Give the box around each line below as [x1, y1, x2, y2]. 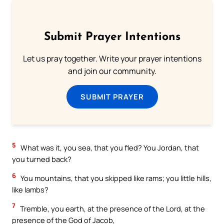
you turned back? [12, 154, 71, 164]
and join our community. [67, 65, 156, 77]
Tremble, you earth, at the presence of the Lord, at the [18, 203, 205, 213]
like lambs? [12, 184, 48, 195]
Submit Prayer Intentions [43, 31, 180, 43]
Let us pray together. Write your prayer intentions [22, 53, 201, 64]
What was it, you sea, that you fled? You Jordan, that [19, 142, 199, 153]
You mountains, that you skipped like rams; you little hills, [19, 173, 211, 183]
